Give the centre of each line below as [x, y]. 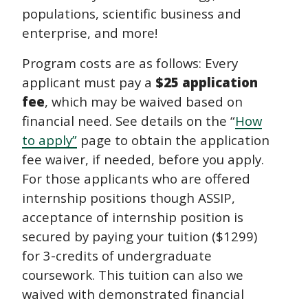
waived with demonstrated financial [133, 294]
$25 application [207, 82]
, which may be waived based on [144, 102]
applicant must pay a [89, 82]
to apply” [49, 140]
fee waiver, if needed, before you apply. [143, 159]
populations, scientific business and [132, 14]
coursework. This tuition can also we [133, 275]
